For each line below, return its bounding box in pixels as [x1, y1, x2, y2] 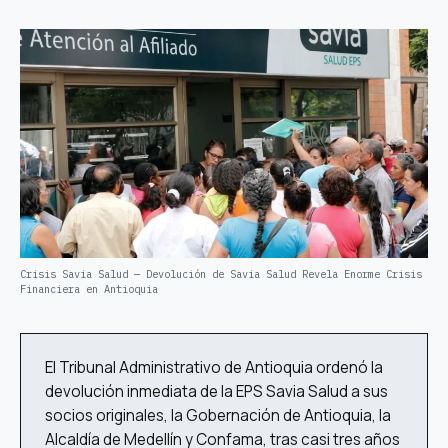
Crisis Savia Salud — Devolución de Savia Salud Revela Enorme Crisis [20, 266, 422, 281]
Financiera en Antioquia [20, 281, 158, 296]
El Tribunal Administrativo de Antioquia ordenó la [45, 356, 383, 378]
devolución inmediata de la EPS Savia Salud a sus [45, 380, 388, 402]
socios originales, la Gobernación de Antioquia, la [45, 404, 391, 426]
